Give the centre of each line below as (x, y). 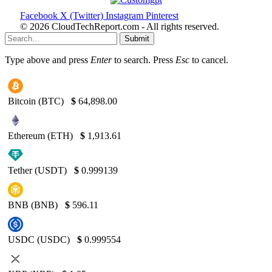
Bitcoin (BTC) (37, 101)
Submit (137, 38)
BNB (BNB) (34, 205)
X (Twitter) (82, 15)
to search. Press (144, 59)
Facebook (39, 15)
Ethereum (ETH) (42, 135)
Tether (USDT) (39, 170)
